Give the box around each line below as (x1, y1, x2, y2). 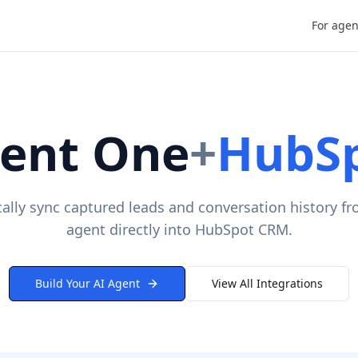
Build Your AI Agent (35, 276, 140, 291)
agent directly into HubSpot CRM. (66, 220, 292, 239)
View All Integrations (212, 276, 323, 291)
